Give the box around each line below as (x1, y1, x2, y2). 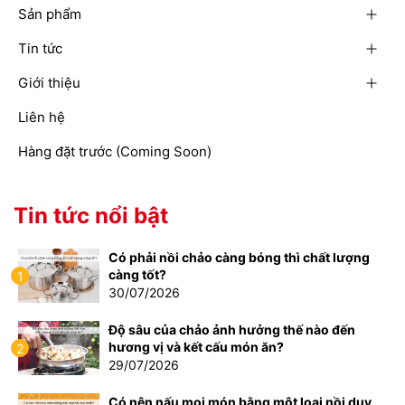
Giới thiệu (18, 74, 80, 92)
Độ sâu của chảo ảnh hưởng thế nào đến (108, 322, 355, 338)
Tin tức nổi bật (14, 202, 168, 230)
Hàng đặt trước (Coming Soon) (18, 143, 212, 161)
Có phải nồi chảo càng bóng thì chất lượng (108, 250, 370, 266)
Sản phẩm (18, 5, 81, 24)
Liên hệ (18, 108, 65, 127)
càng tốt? (108, 267, 166, 283)
